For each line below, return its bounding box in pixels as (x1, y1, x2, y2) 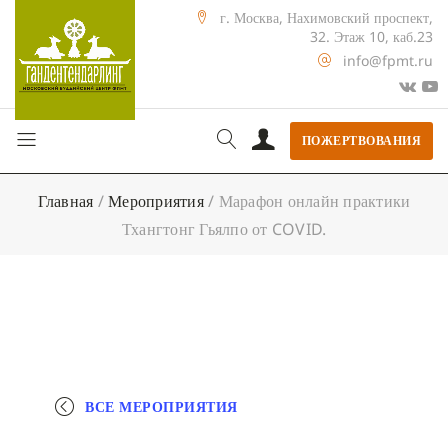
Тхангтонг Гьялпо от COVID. (121, 217, 327, 240)
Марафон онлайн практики (218, 189, 411, 212)
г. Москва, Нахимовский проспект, (220, 8, 433, 27)
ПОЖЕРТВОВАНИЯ (301, 131, 421, 149)
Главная (37, 189, 94, 212)
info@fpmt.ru (343, 51, 433, 70)
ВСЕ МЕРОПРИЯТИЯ (85, 396, 238, 416)
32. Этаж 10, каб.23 (310, 27, 433, 46)
